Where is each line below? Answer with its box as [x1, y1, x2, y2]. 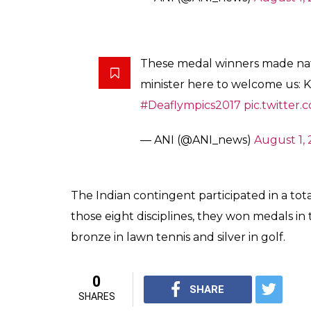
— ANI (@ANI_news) [140, 133, 254, 146]
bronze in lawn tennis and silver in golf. [71, 230, 285, 244]
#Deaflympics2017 [140, 99, 241, 112]
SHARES [78, 291, 115, 302]
